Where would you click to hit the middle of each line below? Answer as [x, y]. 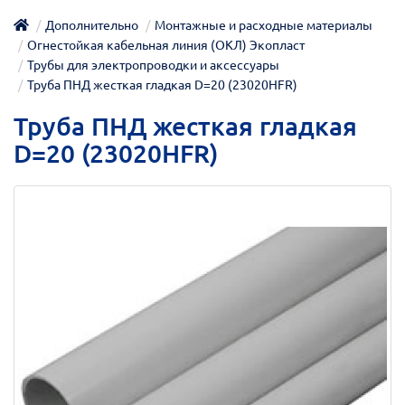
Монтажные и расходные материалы [264, 25]
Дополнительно [92, 25]
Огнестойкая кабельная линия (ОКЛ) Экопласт [166, 45]
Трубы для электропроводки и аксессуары [153, 65]
